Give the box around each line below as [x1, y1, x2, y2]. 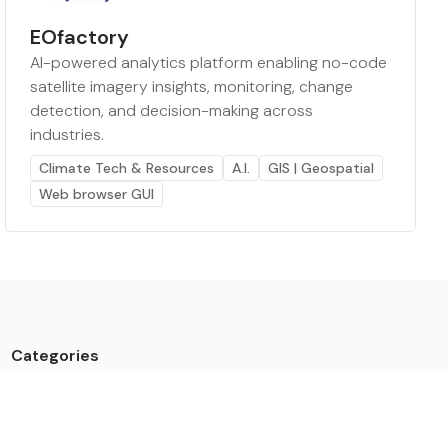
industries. [30, 124, 105, 146]
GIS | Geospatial [268, 159, 375, 178]
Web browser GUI [39, 185, 155, 204]
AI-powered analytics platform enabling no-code [30, 52, 388, 74]
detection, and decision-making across [30, 100, 314, 122]
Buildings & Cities [10, 409, 124, 428]
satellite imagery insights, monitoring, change [30, 76, 354, 98]
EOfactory [30, 24, 130, 51]
